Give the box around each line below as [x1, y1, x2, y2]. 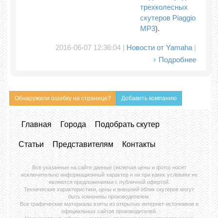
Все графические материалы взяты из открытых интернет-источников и [19, 201, 199, 207]
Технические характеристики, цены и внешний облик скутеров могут [24, 186, 194, 192]
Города [60, 120, 86, 128]
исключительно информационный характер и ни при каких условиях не [20, 172, 198, 178]
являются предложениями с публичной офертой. [48, 179, 170, 185]
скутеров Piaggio [140, 14, 196, 22]
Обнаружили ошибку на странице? [15, 95, 111, 102]
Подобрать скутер [95, 120, 160, 128]
